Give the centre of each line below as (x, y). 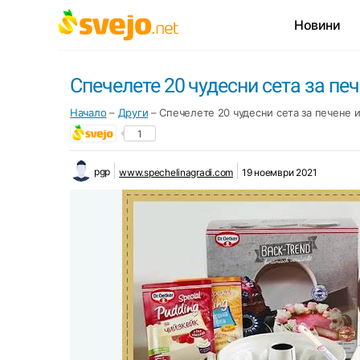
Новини (317, 25)
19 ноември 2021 (280, 172)
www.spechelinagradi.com (176, 172)
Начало (88, 112)
